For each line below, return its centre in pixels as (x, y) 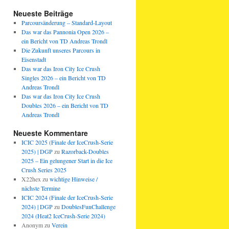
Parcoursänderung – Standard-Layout (66, 22)
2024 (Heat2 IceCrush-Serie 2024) (63, 216)
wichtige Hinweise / (73, 179)
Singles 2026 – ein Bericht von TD (63, 78)
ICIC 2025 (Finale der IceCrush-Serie (67, 142)
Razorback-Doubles (85, 151)
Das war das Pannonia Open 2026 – (65, 32)
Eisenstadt (33, 59)
